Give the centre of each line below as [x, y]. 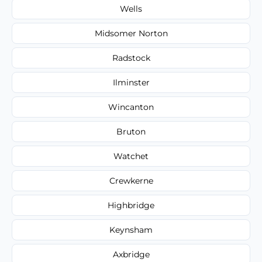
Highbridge [131, 205]
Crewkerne [131, 180]
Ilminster [131, 82]
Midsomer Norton [131, 33]
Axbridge [131, 254]
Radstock [131, 58]
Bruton [131, 131]
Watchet [131, 156]
